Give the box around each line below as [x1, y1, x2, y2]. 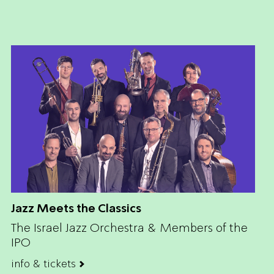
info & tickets [11, 256, 76, 270]
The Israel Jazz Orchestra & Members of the [11, 220, 248, 235]
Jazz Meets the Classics [11, 201, 141, 215]
